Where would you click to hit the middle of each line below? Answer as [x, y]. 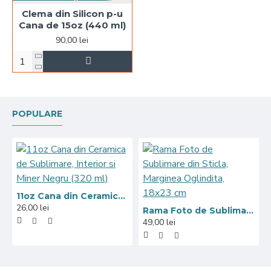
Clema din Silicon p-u [72, 14]
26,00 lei [33, 208]
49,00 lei [159, 223]
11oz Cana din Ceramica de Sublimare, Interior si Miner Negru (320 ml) [122, 196]
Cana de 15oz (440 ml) [72, 25]
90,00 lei [72, 41]
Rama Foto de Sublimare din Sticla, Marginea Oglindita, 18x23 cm [250, 211]
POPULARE [37, 114]
